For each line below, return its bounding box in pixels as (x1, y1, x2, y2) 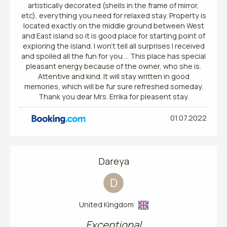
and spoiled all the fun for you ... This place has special (21, 51, 206, 61)
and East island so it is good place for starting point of (22, 30, 205, 41)
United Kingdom (79, 199, 138, 209)
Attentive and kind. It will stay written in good (37, 71, 190, 81)
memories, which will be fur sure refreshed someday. (24, 81, 203, 91)
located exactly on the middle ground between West (23, 20, 204, 30)
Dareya (98, 155, 129, 167)
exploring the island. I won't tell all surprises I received (22, 41, 205, 51)
